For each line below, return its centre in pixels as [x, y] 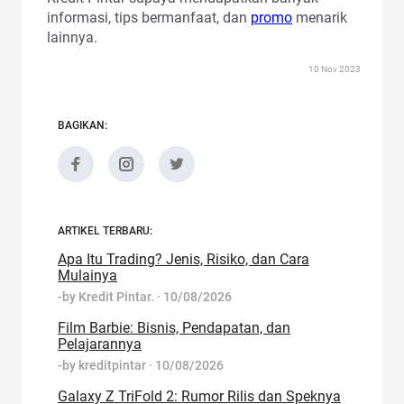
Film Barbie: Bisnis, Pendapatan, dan [174, 327]
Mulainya [87, 275]
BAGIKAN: [83, 125]
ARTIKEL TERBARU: [105, 230]
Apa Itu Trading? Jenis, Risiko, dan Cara [184, 259]
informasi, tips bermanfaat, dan [149, 17]
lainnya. [72, 37]
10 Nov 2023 [335, 69]
